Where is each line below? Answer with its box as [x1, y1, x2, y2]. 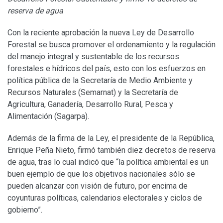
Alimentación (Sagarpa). [7, 111, 89, 121]
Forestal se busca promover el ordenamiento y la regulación [7, 39, 216, 49]
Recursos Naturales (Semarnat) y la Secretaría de [7, 87, 178, 97]
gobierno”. [7, 205, 42, 215]
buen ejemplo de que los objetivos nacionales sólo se [7, 169, 195, 179]
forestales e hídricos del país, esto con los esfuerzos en [7, 63, 206, 73]
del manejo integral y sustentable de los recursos [7, 51, 179, 61]
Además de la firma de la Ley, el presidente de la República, [7, 133, 215, 143]
